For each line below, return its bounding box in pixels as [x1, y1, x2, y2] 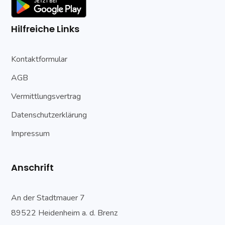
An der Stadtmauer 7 [11, 192, 85, 203]
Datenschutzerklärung [11, 109, 87, 121]
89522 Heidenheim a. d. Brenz [11, 207, 118, 218]
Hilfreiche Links [11, 22, 80, 35]
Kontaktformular [11, 53, 68, 65]
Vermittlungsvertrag [11, 90, 81, 102]
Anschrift [11, 161, 54, 174]
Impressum [11, 128, 50, 139]
